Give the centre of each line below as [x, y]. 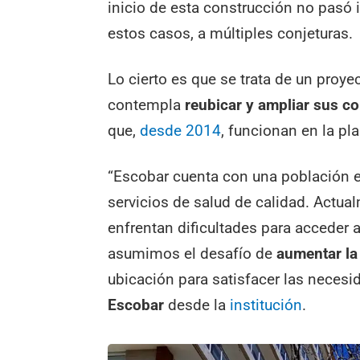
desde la [197, 305]
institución [266, 305]
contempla [147, 104]
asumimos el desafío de [192, 253]
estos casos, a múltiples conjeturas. [231, 34]
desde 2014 [181, 130]
